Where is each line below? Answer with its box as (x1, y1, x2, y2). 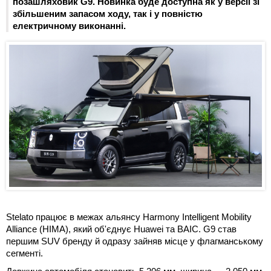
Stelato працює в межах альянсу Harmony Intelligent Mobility (6, 211, 252, 222)
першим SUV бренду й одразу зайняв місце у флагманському (6, 235, 263, 246)
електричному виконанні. (13, 21, 126, 31)
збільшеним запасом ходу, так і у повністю (13, 8, 203, 19)
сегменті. (6, 247, 43, 258)
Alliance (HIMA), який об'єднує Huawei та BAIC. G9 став (6, 223, 237, 234)
